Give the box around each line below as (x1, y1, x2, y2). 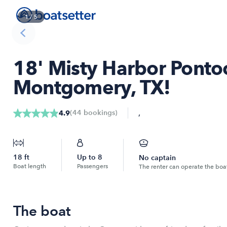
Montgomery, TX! (13, 75, 171, 99)
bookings (82, 108, 115, 117)
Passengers (77, 163, 108, 170)
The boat (13, 202, 71, 219)
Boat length (13, 163, 46, 170)
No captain (139, 154, 176, 162)
